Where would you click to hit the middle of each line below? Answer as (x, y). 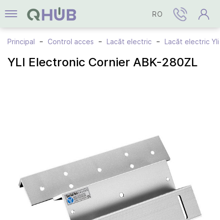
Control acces (71, 41)
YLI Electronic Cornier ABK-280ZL (103, 62)
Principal (21, 41)
